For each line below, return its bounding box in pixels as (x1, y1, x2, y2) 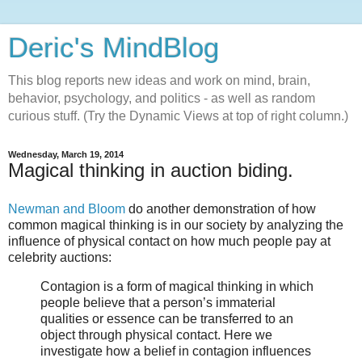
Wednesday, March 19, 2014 (8, 149, 124, 159)
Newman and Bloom (8, 201, 125, 216)
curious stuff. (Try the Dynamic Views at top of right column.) (8, 109, 348, 123)
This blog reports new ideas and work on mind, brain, (8, 74, 310, 87)
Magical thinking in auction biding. (8, 159, 293, 181)
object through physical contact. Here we (40, 327, 272, 342)
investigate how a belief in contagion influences (40, 343, 311, 358)
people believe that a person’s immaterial (40, 295, 276, 309)
